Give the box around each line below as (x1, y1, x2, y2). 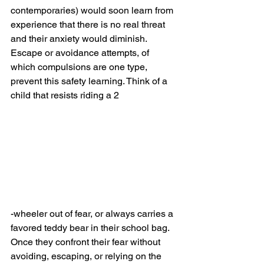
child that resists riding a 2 (11, 90, 119, 101)
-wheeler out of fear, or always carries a (11, 208, 176, 220)
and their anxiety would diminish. (11, 33, 152, 44)
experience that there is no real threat (11, 19, 167, 30)
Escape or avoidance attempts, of (11, 47, 151, 58)
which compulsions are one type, (11, 61, 150, 72)
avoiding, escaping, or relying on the (11, 250, 164, 262)
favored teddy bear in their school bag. (11, 222, 171, 234)
